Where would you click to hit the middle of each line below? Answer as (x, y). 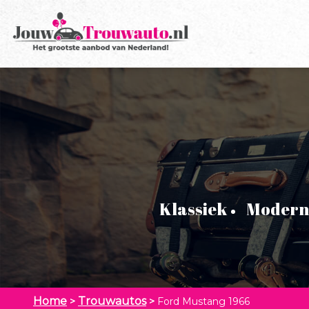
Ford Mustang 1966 (203, 301)
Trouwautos (112, 301)
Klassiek (193, 209)
